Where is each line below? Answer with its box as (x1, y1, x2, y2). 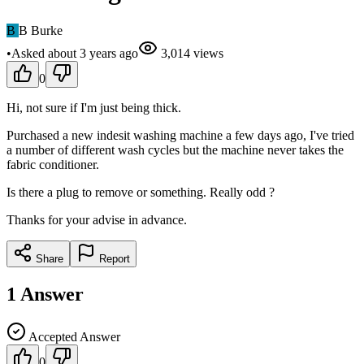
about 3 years (48, 45, 116, 60)
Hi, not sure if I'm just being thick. (6, 100, 181, 115)
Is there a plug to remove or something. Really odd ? (6, 184, 275, 199)
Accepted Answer (26, 329, 120, 344)
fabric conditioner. (6, 157, 99, 171)
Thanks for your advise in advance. (6, 212, 187, 227)
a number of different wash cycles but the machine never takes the (6, 142, 344, 157)
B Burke (19, 23, 63, 37)
